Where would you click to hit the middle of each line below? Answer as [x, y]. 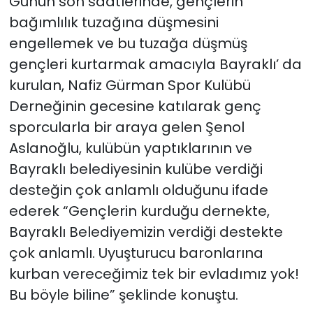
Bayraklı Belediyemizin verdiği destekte [146, 232]
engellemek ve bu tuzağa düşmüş [128, 43]
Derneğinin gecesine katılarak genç [135, 106]
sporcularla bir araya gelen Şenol [126, 127]
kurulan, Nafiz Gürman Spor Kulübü [130, 85]
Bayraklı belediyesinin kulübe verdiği [136, 169]
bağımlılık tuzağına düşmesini [114, 22]
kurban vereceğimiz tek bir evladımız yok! [154, 274]
